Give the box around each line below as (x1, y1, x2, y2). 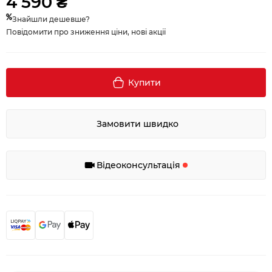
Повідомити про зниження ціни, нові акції (6, 27, 166, 36)
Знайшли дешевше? (12, 15, 90, 24)
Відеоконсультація (97, 160, 180, 171)
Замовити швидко (97, 118, 178, 129)
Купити (127, 77, 161, 88)
